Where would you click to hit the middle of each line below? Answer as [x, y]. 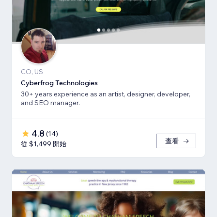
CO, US [32, 71]
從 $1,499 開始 [44, 144]
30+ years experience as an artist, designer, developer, [106, 94]
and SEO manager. [50, 102]
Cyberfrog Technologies [59, 83]
